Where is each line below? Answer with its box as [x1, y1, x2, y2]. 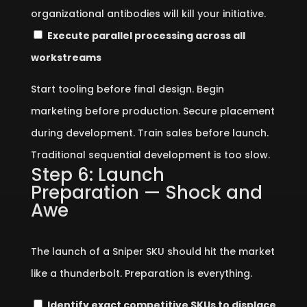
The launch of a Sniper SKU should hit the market [30, 245, 275, 258]
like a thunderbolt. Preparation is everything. [30, 267, 252, 280]
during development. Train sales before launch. [30, 126, 269, 140]
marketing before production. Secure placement [30, 104, 275, 118]
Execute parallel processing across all [47, 29, 245, 42]
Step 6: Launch [30, 162, 164, 187]
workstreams [30, 51, 101, 64]
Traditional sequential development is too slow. [30, 148, 270, 162]
